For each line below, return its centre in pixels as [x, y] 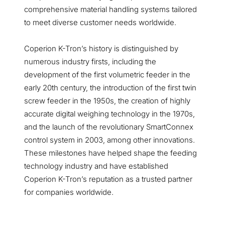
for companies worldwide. [69, 192]
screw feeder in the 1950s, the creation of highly [107, 100]
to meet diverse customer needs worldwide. [101, 22]
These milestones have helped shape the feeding [110, 153]
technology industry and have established [96, 166]
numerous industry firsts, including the [90, 61]
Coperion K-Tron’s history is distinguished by [101, 48]
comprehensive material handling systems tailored [110, 9]
